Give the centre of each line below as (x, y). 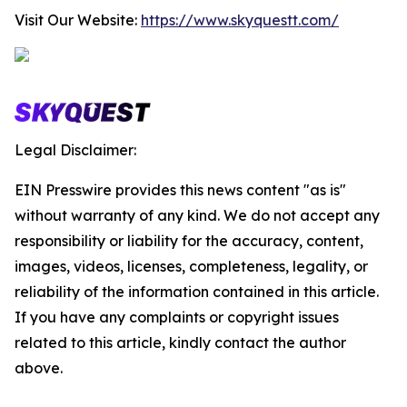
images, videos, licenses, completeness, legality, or (191, 266)
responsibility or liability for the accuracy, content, (189, 241)
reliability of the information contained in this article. (197, 292)
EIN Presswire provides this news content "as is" (180, 190)
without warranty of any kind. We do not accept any (197, 215)
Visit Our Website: (78, 20)
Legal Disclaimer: (75, 150)
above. (39, 368)
